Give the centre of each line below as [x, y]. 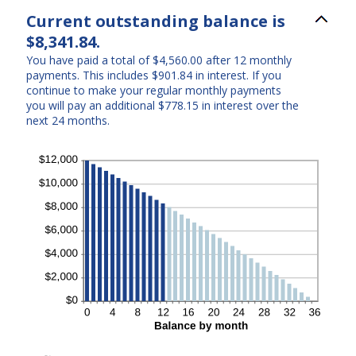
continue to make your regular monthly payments [154, 90]
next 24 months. [68, 120]
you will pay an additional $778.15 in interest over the [163, 105]
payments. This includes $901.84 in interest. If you [154, 75]
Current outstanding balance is [156, 21]
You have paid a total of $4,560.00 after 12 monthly [159, 60]
